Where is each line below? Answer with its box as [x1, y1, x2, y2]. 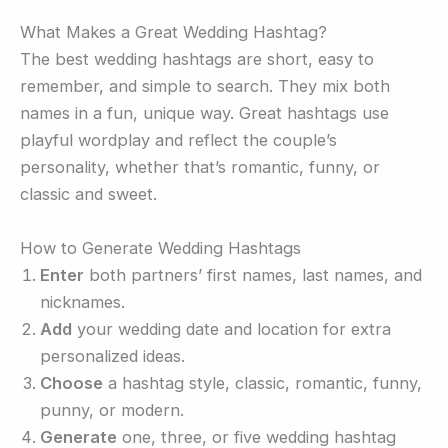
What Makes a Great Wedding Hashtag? [20, 22, 327, 43]
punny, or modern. [40, 399, 184, 420]
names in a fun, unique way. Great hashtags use [20, 103, 389, 124]
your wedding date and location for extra [72, 318, 391, 339]
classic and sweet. [20, 184, 157, 205]
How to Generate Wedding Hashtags [20, 237, 301, 258]
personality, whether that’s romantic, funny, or [20, 157, 380, 178]
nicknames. [40, 291, 125, 312]
